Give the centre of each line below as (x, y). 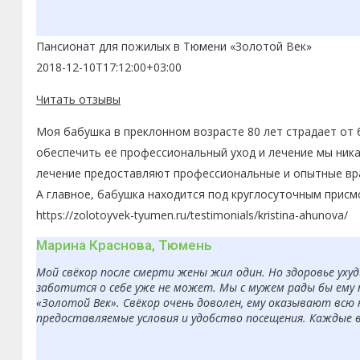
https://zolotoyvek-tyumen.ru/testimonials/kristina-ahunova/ (192, 215)
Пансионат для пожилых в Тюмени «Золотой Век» (174, 46)
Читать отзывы (78, 99)
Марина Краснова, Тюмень (124, 245)
